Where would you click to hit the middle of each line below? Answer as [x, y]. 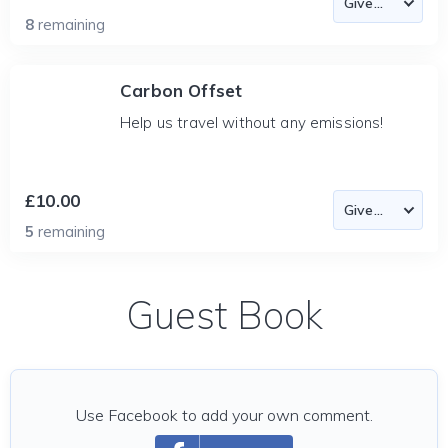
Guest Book [224, 315]
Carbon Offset [181, 90]
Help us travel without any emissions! [252, 122]
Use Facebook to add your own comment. [224, 415]
